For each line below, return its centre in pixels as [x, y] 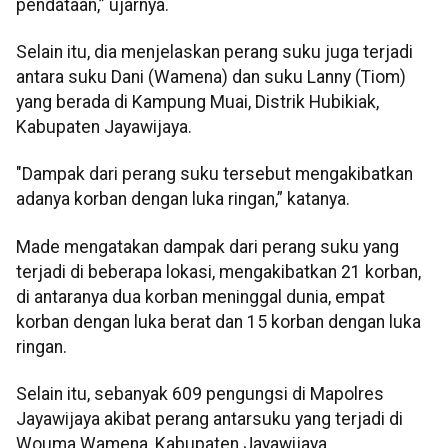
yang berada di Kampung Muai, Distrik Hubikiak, [197, 102]
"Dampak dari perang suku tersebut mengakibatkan [214, 174]
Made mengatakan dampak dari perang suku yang [207, 246]
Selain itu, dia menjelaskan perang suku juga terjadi [214, 52]
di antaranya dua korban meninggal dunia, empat [200, 296]
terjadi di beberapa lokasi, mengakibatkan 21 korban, [218, 271]
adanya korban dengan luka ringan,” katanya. [183, 199]
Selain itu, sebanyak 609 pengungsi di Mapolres [200, 394]
